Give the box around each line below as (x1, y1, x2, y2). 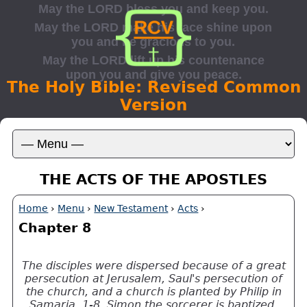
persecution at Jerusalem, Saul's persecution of (25, 271, 282, 285)
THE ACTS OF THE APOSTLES (40, 170, 267, 188)
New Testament (94, 202, 169, 214)
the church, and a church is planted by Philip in (25, 284, 282, 298)
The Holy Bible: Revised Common (6, 78, 301, 96)
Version (120, 96, 187, 114)
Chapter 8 (19, 220, 92, 236)
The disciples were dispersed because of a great (21, 258, 286, 272)
